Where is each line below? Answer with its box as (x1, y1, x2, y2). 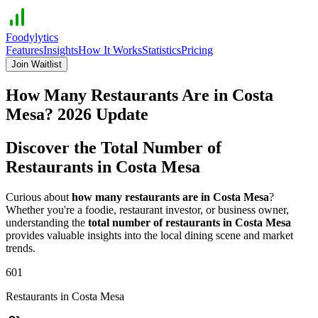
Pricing (181, 44, 213, 56)
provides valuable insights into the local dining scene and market (6, 229, 293, 241)
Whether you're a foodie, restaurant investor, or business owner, (6, 203, 289, 216)
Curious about (6, 190, 69, 203)
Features (6, 44, 43, 56)
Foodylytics (6, 31, 58, 43)
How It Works (78, 44, 142, 56)
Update (92, 104, 148, 124)
